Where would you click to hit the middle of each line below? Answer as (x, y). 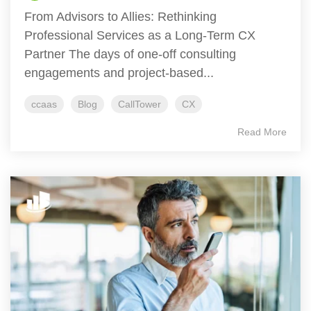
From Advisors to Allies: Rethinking (120, 17)
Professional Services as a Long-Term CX (140, 36)
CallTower (140, 104)
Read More (262, 132)
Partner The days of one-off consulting (130, 54)
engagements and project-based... (119, 73)
